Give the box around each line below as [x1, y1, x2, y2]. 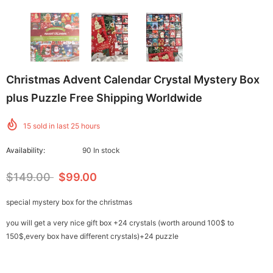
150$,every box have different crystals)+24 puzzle [6, 231, 179, 241]
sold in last [33, 121, 69, 130]
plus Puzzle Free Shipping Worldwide [6, 91, 202, 104]
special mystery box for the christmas [6, 197, 132, 207]
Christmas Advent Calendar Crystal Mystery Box [6, 73, 260, 86]
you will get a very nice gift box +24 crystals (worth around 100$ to [6, 218, 234, 227]
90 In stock [82, 145, 120, 155]
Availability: [6, 145, 45, 155]
